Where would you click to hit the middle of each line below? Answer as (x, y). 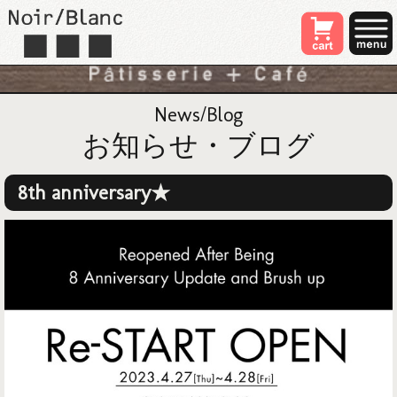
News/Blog (198, 115)
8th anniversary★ (94, 193)
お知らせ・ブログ (198, 145)
